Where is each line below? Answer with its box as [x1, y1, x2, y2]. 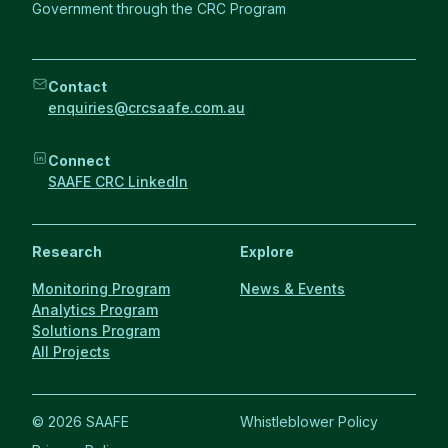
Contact [48, 78, 107, 95]
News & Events [240, 280, 345, 297]
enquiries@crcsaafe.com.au [48, 99, 245, 116]
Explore [240, 243, 294, 260]
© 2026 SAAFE [32, 413, 129, 430]
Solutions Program [32, 322, 160, 339]
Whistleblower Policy [240, 413, 378, 430]
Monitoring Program [32, 280, 170, 297]
